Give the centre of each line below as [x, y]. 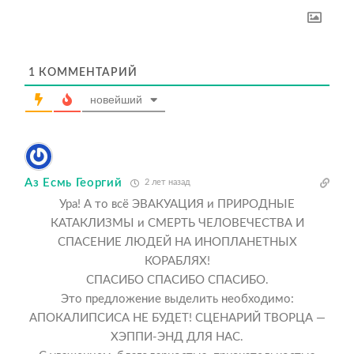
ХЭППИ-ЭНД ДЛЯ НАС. [177, 337]
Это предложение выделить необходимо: [177, 299]
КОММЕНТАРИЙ [87, 72]
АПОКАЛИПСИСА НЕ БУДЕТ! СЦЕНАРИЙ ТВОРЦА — [177, 318]
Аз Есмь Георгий [73, 183]
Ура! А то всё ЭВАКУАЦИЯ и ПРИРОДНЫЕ [177, 205]
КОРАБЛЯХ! [177, 262]
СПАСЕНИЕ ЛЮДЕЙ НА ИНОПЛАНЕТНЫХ [177, 243]
